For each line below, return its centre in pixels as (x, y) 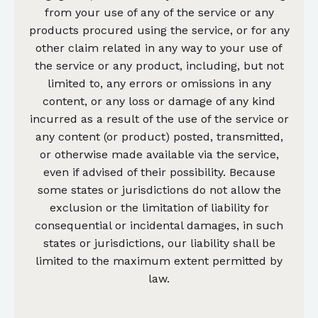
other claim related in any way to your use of (159, 48)
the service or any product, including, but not (159, 65)
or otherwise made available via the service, (159, 154)
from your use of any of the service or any (159, 12)
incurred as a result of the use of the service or (159, 119)
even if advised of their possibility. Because (159, 172)
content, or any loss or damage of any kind (159, 101)
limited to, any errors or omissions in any (159, 83)
